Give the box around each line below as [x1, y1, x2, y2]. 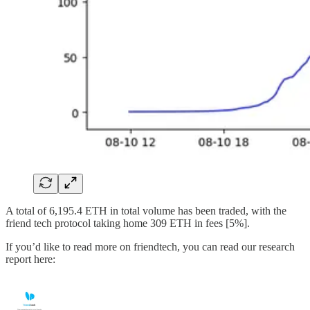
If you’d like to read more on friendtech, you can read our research [6, 241, 295, 253]
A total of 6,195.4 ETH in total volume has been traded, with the [6, 205, 286, 217]
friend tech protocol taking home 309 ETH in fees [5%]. [6, 217, 250, 230]
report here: [6, 253, 55, 266]
